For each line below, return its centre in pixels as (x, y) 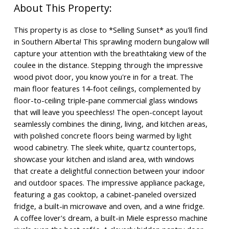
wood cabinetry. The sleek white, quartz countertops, (105, 147)
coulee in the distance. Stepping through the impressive (108, 65)
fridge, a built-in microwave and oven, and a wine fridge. (109, 206)
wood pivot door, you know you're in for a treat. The (103, 77)
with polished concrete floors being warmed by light (102, 136)
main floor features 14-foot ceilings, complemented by (107, 89)
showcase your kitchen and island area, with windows (104, 159)
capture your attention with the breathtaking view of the (110, 53)
